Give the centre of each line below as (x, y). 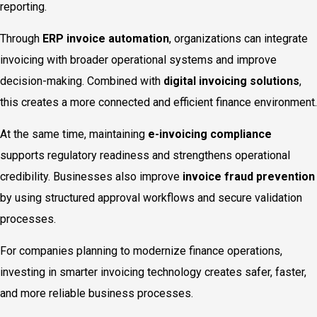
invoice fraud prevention (249, 177)
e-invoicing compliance (210, 134)
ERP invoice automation (106, 39)
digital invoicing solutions (231, 81)
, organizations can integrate (238, 39)
